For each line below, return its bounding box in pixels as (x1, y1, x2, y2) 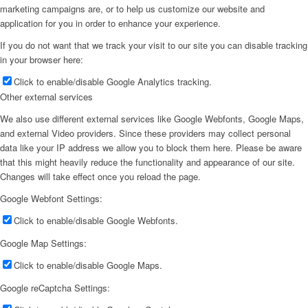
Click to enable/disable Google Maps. (14, 258, 162, 272)
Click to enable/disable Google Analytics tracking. (14, 75, 212, 89)
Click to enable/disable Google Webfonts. (14, 214, 178, 228)
